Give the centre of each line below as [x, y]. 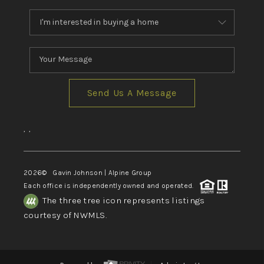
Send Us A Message [132, 93]
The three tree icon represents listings [121, 200]
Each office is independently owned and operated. [111, 186]
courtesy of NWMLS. [65, 215]
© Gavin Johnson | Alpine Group [97, 172]
